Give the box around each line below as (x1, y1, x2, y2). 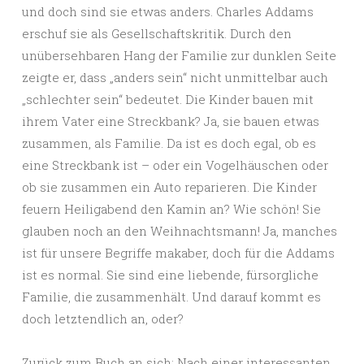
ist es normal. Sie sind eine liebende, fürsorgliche (22, 266, 318, 284)
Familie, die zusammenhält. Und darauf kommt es (22, 288, 321, 305)
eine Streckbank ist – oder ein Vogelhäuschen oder (22, 157, 328, 174)
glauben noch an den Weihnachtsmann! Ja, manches (22, 223, 337, 240)
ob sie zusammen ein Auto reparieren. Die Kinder (22, 179, 317, 196)
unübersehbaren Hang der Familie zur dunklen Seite (22, 47, 336, 64)
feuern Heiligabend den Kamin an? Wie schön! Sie (22, 201, 321, 218)
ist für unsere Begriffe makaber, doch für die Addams (22, 245, 335, 262)
